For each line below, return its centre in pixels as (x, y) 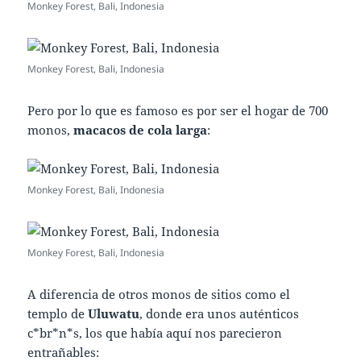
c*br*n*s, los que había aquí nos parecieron (155, 332)
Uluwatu (114, 313)
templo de (58, 313)
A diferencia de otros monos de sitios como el (159, 294)
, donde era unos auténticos (220, 313)
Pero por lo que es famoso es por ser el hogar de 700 (178, 110)
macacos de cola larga (141, 129)
